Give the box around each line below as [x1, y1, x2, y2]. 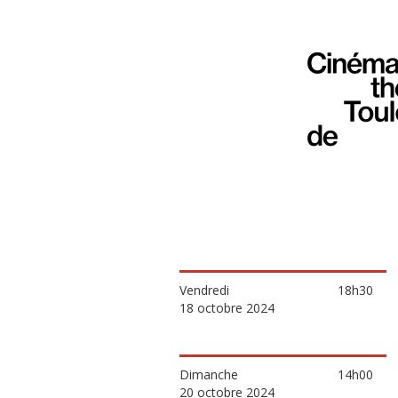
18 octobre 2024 [179, 299, 275, 316]
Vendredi [179, 282, 229, 298]
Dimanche [179, 366, 238, 383]
